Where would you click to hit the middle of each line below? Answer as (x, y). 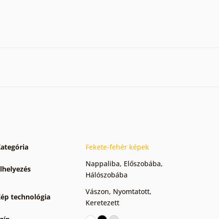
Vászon (97, 191)
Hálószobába (107, 175)
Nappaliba (103, 163)
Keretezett (102, 202)
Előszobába (142, 163)
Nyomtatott (131, 191)
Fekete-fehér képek (117, 147)
